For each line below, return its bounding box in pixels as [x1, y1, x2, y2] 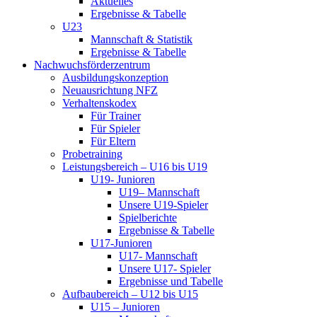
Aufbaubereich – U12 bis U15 [62, 288, 198, 300]
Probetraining [62, 148, 122, 160]
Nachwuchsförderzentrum [34, 59, 150, 71]
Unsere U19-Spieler [119, 199, 208, 211]
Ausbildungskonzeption [62, 71, 168, 83]
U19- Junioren [91, 173, 155, 185]
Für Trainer [91, 110, 141, 122]
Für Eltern [91, 135, 136, 147]
